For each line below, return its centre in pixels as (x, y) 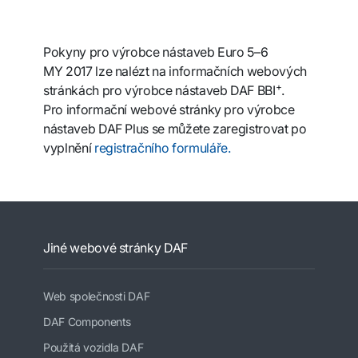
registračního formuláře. (162, 148)
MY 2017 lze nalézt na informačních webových (175, 72)
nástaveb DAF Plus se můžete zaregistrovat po (175, 129)
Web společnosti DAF (97, 296)
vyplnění (69, 148)
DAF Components (88, 322)
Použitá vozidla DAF (93, 348)
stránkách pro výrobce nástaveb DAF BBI (159, 91)
